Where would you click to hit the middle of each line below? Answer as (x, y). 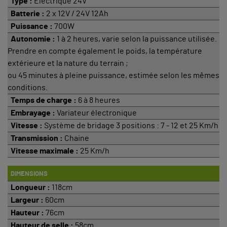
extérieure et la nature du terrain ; (68, 63)
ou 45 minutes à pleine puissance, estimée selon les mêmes (113, 75)
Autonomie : (31, 39)
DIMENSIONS (28, 174)
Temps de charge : (43, 100)
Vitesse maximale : (44, 151)
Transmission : (36, 138)
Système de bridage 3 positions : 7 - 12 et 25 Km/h (131, 125)
